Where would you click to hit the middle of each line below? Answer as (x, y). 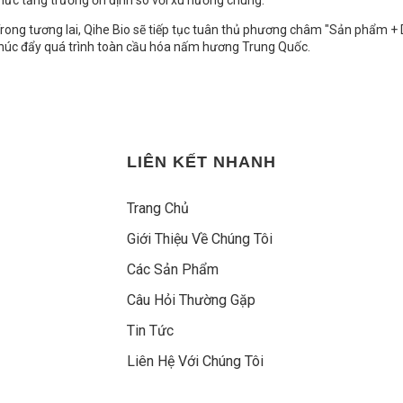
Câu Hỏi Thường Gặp (191, 300)
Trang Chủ (158, 209)
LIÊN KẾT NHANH (201, 162)
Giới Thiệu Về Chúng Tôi (200, 239)
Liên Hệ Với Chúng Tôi (195, 362)
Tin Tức (150, 331)
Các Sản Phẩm (173, 270)
